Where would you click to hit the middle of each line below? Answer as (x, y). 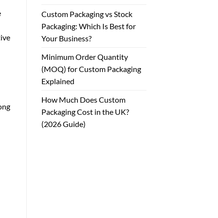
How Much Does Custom (83, 100)
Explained (58, 81)
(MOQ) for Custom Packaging (91, 69)
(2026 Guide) (63, 124)
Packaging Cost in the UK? (85, 112)
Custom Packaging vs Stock (87, 14)
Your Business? (66, 38)
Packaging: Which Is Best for (88, 26)
